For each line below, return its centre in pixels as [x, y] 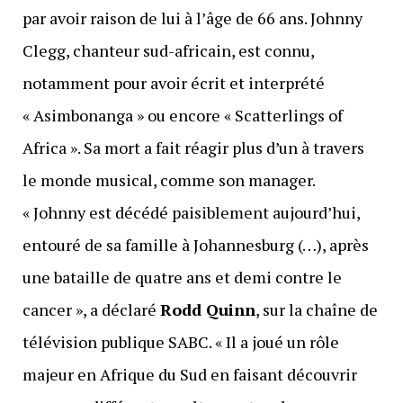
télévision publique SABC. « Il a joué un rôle [180, 342]
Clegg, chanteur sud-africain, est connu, [168, 51]
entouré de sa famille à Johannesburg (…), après [195, 245]
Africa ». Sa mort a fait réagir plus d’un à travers [193, 148]
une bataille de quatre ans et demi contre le [182, 278]
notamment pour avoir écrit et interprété [173, 83]
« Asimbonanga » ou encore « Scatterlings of [182, 116]
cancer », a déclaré [91, 310]
